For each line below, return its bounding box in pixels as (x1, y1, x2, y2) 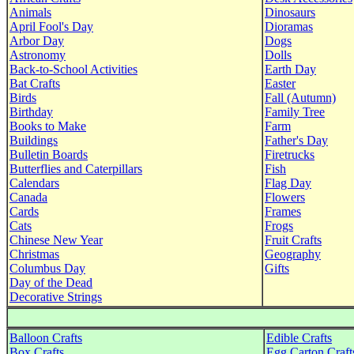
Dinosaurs (265, 6, 315, 19)
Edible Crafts (266, 331, 332, 345)
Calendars (9, 176, 59, 190)
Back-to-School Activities (9, 62, 137, 76)
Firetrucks (265, 148, 314, 161)
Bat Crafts (9, 77, 60, 90)
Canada (9, 190, 47, 204)
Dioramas (265, 20, 313, 33)
